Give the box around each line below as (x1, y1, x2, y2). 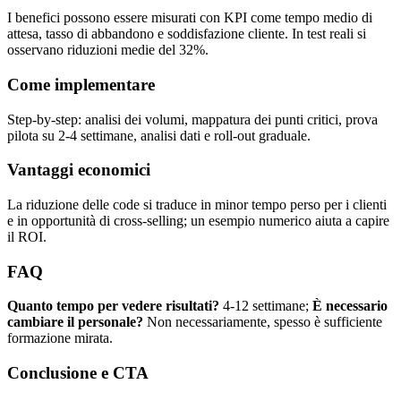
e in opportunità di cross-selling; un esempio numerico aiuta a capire (7, 212, 389, 228)
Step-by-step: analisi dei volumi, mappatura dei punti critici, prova (7, 111, 378, 127)
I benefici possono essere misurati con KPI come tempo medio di (7, 10, 372, 26)
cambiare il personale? (7, 314, 143, 330)
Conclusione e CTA (7, 363, 149, 383)
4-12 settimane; (219, 298, 312, 314)
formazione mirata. (7, 330, 113, 346)
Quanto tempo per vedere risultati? (7, 298, 219, 314)
